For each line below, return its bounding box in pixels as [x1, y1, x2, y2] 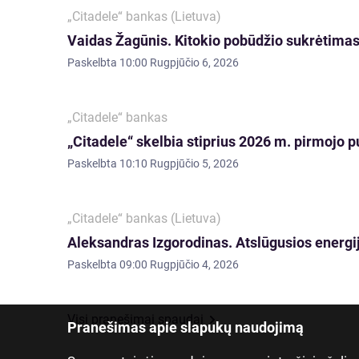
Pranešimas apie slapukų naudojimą [67, 318, 304, 336]
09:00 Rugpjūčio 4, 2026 [119, 258, 239, 271]
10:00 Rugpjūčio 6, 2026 [119, 56, 239, 69]
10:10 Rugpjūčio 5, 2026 [119, 157, 239, 170]
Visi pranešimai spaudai [67, 312, 204, 327]
